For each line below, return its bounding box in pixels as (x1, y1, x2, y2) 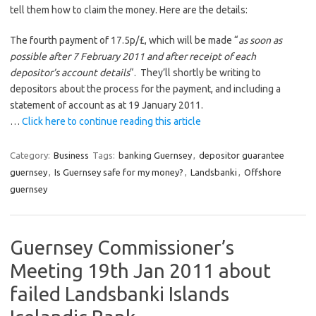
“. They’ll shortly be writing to (130, 67, 261, 78)
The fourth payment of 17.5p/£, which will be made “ (10, 35, 238, 46)
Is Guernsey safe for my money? (54, 167, 183, 177)
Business (54, 150, 89, 160)
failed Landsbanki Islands (10, 283, 229, 305)
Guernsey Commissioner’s (10, 236, 234, 258)
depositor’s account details (10, 67, 130, 78)
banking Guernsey (119, 150, 192, 160)
